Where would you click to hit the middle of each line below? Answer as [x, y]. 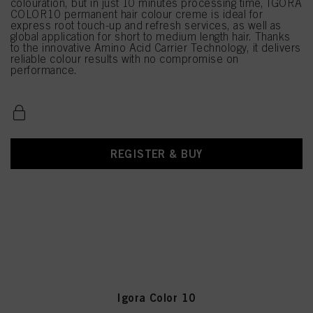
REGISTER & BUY [156, 154]
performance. [44, 70]
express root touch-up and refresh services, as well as [146, 25]
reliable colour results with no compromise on [125, 59]
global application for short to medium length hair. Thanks [151, 36]
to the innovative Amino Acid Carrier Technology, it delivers [156, 48]
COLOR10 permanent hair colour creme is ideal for [137, 14]
